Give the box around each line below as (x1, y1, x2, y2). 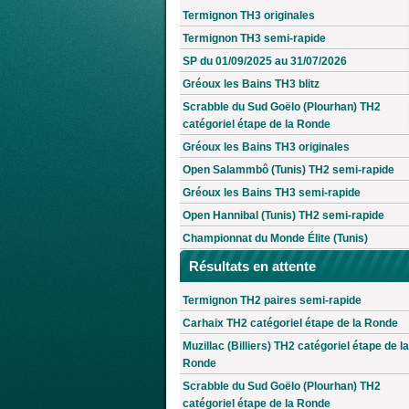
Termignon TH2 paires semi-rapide (183, 293, 362, 307)
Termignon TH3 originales (183, 9, 315, 23)
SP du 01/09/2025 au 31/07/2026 (183, 55, 347, 68)
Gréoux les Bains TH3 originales (183, 141, 350, 154)
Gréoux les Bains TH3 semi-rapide (183, 186, 361, 200)
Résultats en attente (189, 258, 316, 275)
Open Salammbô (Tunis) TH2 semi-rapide (183, 163, 394, 177)
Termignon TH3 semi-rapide (183, 32, 326, 46)
